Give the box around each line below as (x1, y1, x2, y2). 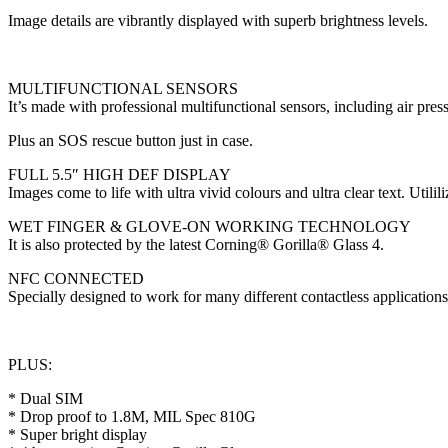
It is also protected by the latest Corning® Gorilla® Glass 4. (8, 236, 384, 254)
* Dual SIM (8, 390, 83, 408)
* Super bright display (8, 426, 147, 444)
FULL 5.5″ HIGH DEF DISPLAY (8, 166, 231, 184)
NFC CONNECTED (8, 270, 144, 288)
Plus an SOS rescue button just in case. (8, 132, 253, 150)
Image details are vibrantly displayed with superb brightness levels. (8, 12, 428, 30)
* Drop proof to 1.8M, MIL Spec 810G (8, 408, 256, 426)
